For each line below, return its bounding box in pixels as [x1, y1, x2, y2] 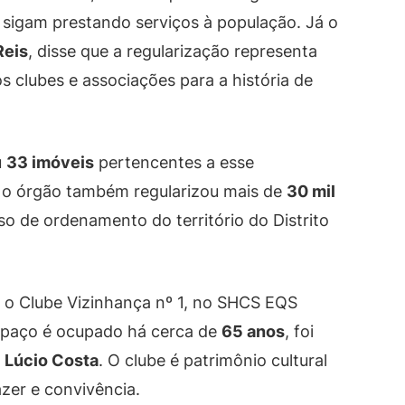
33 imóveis [6, 153, 94, 173]
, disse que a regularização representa [28, 42, 317, 61]
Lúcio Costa [5, 351, 99, 371]
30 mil [287, 182, 335, 202]
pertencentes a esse [94, 153, 254, 173]
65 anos [221, 322, 285, 342]
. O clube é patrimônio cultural [99, 351, 327, 371]
